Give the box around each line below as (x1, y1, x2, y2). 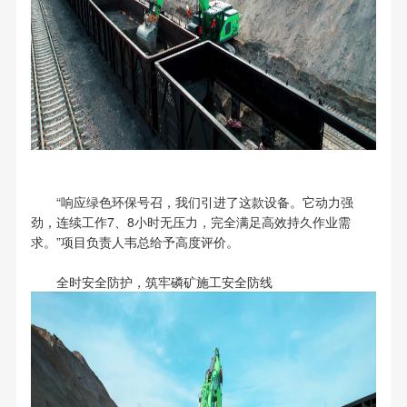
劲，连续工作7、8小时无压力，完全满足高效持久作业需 (30, 213, 351, 232)
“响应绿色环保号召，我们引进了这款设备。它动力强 (55, 193, 353, 212)
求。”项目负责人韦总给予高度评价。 (30, 233, 239, 252)
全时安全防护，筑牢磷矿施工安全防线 (55, 273, 273, 292)
